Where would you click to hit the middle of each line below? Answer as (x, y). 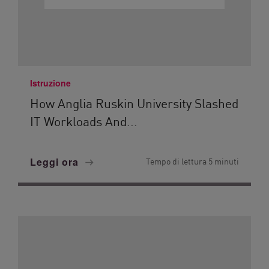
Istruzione (50, 83)
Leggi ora (56, 162)
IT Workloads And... (84, 121)
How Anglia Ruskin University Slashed (134, 103)
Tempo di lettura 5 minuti (192, 161)
